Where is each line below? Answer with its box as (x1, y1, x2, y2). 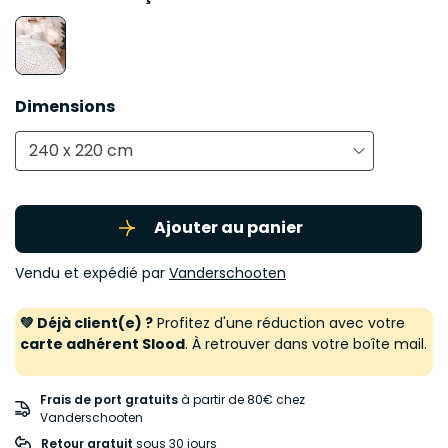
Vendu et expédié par (15, 262, 169, 283)
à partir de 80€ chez (178, 390, 306, 408)
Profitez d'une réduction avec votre (153, 312, 405, 333)
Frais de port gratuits (40, 390, 179, 408)
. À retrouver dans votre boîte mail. (185, 333, 427, 354)
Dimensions (15, 94, 115, 118)
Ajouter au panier (154, 216, 303, 240)
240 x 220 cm (29, 139, 133, 163)
